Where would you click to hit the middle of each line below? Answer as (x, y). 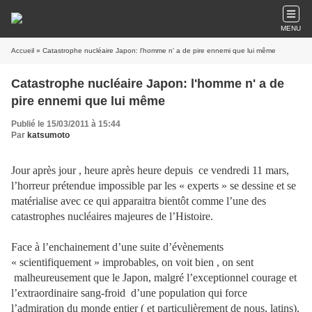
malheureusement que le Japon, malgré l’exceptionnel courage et (154, 278)
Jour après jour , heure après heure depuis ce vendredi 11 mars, (150, 170)
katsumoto (48, 135)
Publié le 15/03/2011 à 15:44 (66, 124)
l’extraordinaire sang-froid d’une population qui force (129, 293)
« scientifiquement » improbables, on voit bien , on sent (132, 262)
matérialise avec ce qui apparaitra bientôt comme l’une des (139, 201)
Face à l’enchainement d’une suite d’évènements (117, 247)
